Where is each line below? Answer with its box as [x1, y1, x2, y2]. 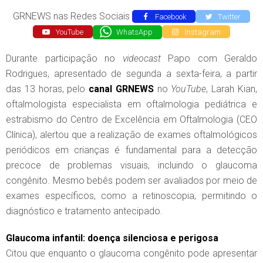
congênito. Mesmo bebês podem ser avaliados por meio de [6, 175, 257, 187]
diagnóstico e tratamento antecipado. [6, 205, 163, 217]
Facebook [153, 12, 186, 21]
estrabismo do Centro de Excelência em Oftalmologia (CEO [6, 114, 257, 126]
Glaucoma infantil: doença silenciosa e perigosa [6, 232, 218, 244]
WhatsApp [114, 27, 153, 36]
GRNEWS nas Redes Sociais [13, 10, 132, 22]
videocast [122, 53, 161, 65]
